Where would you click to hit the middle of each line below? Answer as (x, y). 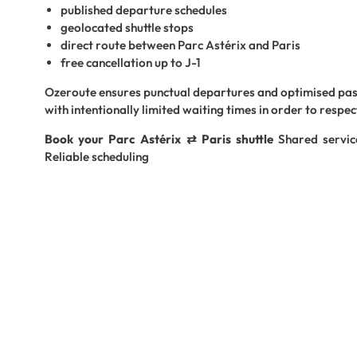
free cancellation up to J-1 (130, 62)
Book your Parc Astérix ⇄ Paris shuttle (159, 139)
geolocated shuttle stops (127, 27)
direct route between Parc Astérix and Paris (180, 45)
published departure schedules (144, 10)
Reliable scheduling (97, 157)
